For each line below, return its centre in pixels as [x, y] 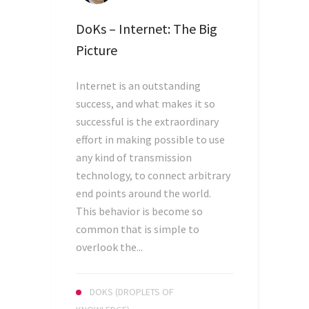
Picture [97, 50]
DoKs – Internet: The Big [147, 29]
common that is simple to [138, 229]
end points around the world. [143, 193]
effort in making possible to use [150, 139]
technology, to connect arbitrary [153, 175]
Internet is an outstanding [138, 86]
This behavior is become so [139, 211]
